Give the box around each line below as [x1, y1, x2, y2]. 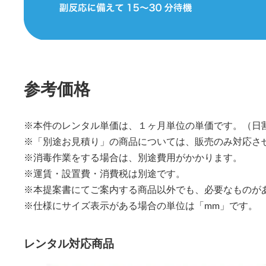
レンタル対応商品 [23, 239, 114, 251]
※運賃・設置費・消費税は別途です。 [23, 169, 185, 179]
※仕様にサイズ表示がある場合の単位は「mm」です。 [23, 201, 258, 211]
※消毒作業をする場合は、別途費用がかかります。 [23, 153, 242, 163]
